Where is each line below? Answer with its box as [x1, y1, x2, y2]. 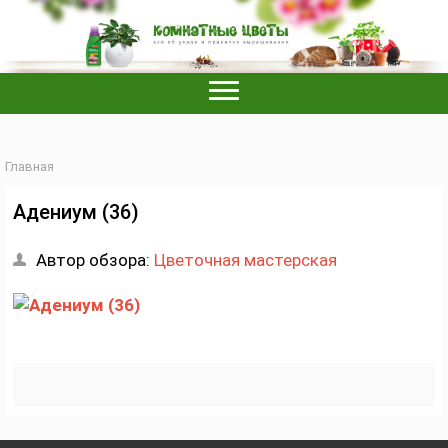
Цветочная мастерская [154, 249, 337, 270]
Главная [5, 158, 54, 174]
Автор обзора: [36, 249, 154, 270]
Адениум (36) [13, 199, 139, 224]
